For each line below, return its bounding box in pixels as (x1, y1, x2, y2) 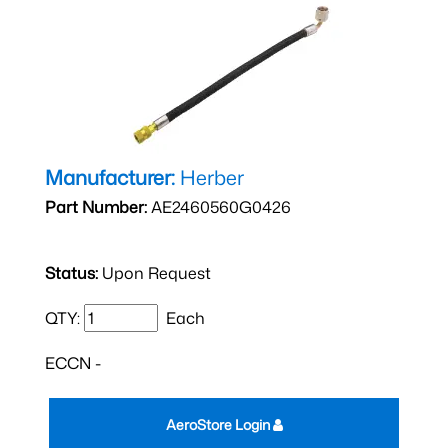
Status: (45, 262, 98, 284)
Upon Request (98, 262, 211, 284)
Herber (175, 163, 244, 191)
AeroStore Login (165, 415, 273, 434)
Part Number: (45, 196, 147, 218)
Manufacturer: (45, 163, 175, 191)
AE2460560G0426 (147, 196, 291, 218)
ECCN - (45, 352, 101, 374)
